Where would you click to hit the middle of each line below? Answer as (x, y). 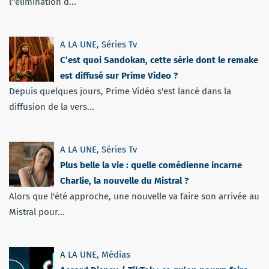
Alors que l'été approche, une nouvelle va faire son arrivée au (134, 197)
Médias (116, 255)
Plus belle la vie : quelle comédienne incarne (151, 165)
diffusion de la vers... (52, 107)
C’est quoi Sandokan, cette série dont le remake (159, 60)
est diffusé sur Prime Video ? (119, 76)
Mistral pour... (37, 212)
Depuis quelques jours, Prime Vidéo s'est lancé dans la (120, 92)
